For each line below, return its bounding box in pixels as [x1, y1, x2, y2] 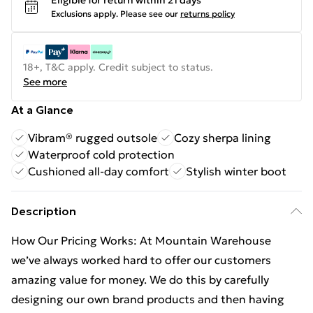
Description [11, 204, 76, 218]
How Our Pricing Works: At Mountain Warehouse [11, 233, 271, 247]
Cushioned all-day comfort [28, 164, 169, 178]
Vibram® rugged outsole [28, 131, 157, 145]
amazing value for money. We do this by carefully [11, 272, 269, 286]
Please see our [120, 8, 178, 19]
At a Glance [11, 103, 73, 117]
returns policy [180, 8, 235, 19]
